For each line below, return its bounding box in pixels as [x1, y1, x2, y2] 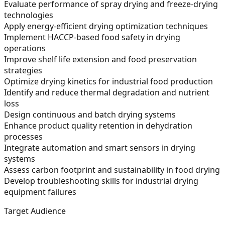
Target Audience [4, 205, 66, 216]
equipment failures [4, 186, 76, 197]
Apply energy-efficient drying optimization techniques [4, 20, 208, 32]
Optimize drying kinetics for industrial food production [4, 75, 213, 87]
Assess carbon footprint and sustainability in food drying [4, 164, 220, 175]
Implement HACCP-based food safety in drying [4, 31, 180, 43]
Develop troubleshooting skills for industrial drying [4, 175, 198, 186]
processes [4, 131, 43, 142]
